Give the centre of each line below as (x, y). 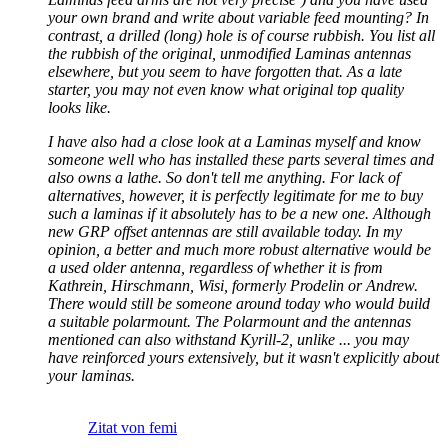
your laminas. (91, 376)
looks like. (79, 108)
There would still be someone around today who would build (239, 304)
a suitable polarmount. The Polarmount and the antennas (229, 322)
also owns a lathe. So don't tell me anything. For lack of (224, 178)
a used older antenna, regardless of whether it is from (215, 268)
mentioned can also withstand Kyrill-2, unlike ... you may (228, 340)
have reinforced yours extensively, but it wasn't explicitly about (243, 358)
